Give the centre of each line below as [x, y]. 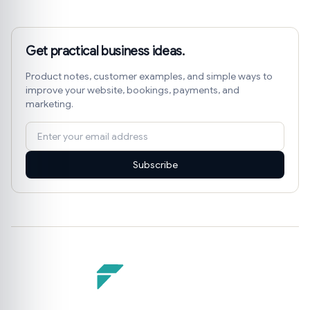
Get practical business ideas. [105, 52]
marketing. [49, 104]
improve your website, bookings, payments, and [133, 90]
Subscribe [155, 165]
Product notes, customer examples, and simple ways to [149, 76]
